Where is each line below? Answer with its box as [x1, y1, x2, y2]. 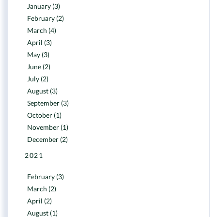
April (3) [27, 38, 52, 46]
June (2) [27, 62, 50, 71]
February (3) [27, 172, 64, 181]
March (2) [27, 185, 56, 193]
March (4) [27, 26, 56, 34]
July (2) [27, 75, 48, 83]
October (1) [27, 111, 62, 119]
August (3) [27, 87, 58, 95]
